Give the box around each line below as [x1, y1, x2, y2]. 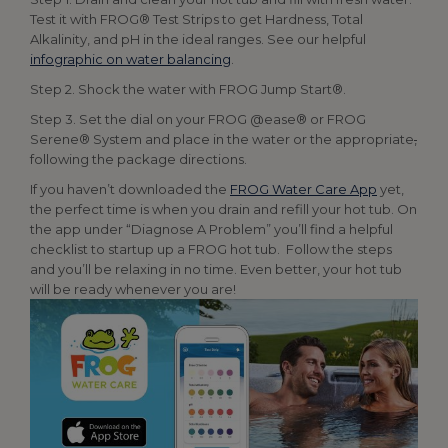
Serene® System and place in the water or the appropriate [30, 131, 414, 147]
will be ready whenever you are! [30, 281, 236, 297]
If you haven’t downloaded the [30, 181, 230, 197]
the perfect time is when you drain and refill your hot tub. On [30, 201, 417, 217]
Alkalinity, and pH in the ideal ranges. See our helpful [30, 31, 366, 47]
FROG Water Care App [230, 181, 377, 197]
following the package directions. [30, 151, 247, 167]
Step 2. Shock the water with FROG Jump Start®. [30, 81, 346, 97]
